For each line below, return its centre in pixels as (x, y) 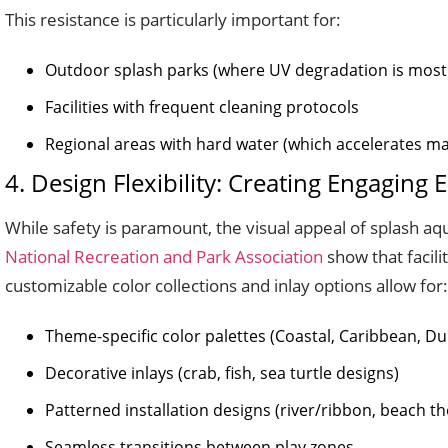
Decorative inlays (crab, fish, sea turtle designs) (222, 373)
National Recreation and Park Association (164, 256)
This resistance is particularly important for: (173, 19)
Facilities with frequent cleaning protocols (202, 107)
